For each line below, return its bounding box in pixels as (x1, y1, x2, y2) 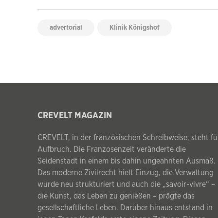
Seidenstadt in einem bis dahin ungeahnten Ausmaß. (37, 157, 216, 165)
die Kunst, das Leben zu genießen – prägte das (37, 192, 195, 200)
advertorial (50, 24, 82, 32)
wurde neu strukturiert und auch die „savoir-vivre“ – (37, 181, 215, 189)
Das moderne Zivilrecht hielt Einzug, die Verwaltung (37, 169, 214, 177)
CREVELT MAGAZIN (37, 111, 112, 121)
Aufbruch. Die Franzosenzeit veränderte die (37, 145, 186, 154)
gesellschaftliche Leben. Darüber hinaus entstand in (37, 204, 213, 212)
